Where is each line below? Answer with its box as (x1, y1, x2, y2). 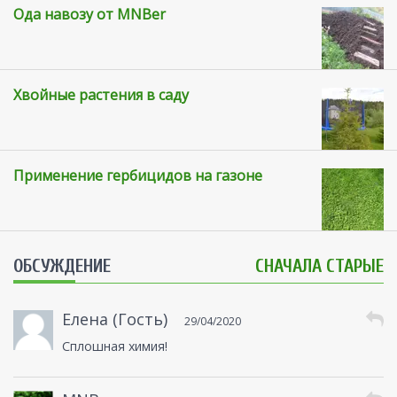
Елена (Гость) (62, 308, 167, 331)
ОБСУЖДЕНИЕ (13, 255, 111, 277)
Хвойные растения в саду (13, 85, 189, 105)
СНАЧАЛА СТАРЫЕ (255, 255, 384, 277)
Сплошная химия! (62, 338, 167, 355)
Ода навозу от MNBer (13, 4, 166, 25)
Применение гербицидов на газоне (13, 166, 262, 186)
